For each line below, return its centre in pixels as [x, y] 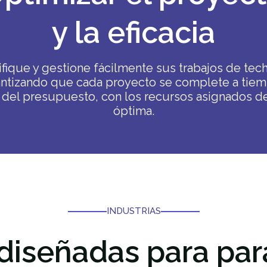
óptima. [133, 111]
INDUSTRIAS [133, 211]
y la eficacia [133, 32]
